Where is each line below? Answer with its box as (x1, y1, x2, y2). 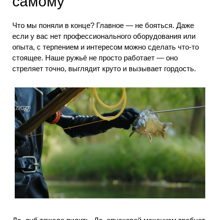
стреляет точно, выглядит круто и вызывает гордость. (12, 64, 196, 73)
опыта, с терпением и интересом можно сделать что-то (12, 42, 199, 51)
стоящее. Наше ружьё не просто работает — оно (12, 53, 178, 62)
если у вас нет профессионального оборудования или (12, 31, 195, 40)
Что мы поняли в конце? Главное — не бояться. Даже (12, 21, 194, 29)
